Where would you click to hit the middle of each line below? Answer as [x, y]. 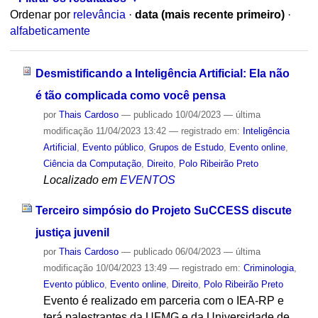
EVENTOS [147, 180]
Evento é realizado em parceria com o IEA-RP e [163, 300]
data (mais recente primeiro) [209, 15]
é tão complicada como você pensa [130, 95]
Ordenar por [40, 15]
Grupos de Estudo [186, 147]
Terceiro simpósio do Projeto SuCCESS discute [163, 210]
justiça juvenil [72, 232]
